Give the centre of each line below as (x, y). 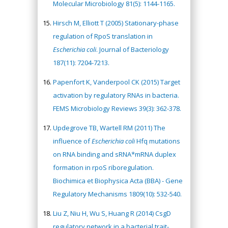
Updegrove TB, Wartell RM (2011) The (109, 127)
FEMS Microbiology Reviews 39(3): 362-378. (117, 108)
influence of (72, 141)
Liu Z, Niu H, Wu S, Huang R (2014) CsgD (112, 213)
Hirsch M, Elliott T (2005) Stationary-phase (116, 23)
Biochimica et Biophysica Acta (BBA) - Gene (118, 180)
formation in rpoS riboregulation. (103, 167)
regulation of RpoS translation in (103, 36)
